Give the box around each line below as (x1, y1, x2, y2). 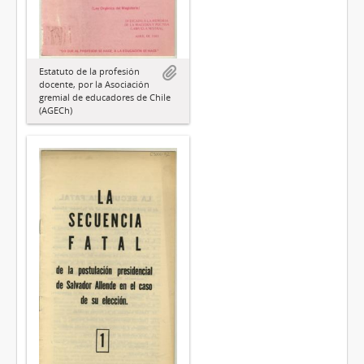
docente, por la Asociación (39, 77, 149, 90)
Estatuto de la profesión (39, 64, 140, 77)
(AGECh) (39, 103, 72, 116)
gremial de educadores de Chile (39, 90, 171, 103)
